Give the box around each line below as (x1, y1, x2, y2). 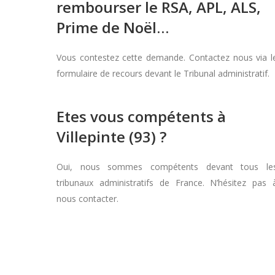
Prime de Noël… (56, 17, 169, 37)
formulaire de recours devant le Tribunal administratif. (56, 68, 269, 79)
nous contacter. (56, 193, 118, 204)
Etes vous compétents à (56, 106, 226, 126)
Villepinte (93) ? (56, 126, 166, 147)
